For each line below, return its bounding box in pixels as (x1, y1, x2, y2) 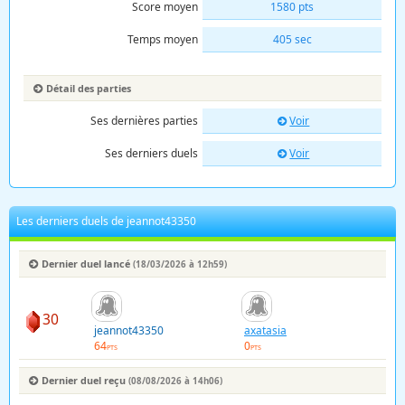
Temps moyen (127, 31, 198, 47)
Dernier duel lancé (41, 256, 133, 270)
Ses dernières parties (90, 112, 198, 128)
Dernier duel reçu (41, 372, 128, 387)
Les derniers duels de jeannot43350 (16, 212, 196, 229)
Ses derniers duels (105, 145, 198, 161)
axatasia (244, 323, 287, 339)
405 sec (272, 31, 312, 47)
